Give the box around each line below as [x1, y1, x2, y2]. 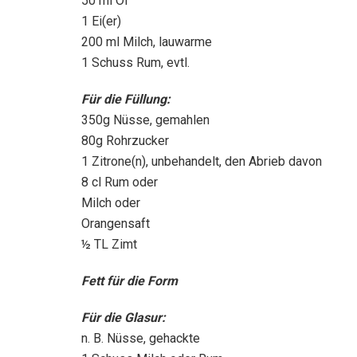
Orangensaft [81, 215, 150, 231]
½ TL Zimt [81, 236, 137, 252]
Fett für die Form [81, 273, 178, 288]
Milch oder [81, 194, 140, 210]
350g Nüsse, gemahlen [81, 112, 210, 127]
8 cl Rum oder [81, 174, 158, 190]
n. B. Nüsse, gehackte [81, 330, 200, 346]
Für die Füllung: [81, 91, 171, 107]
